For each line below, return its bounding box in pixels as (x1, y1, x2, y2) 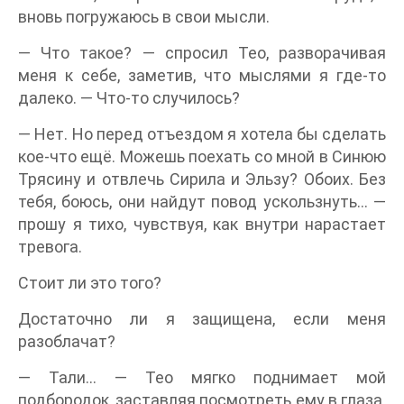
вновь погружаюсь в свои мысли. (18, 7, 270, 26)
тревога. (18, 237, 82, 256)
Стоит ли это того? (18, 273, 161, 292)
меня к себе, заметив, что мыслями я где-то (18, 66, 386, 85)
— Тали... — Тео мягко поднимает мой (18, 368, 386, 387)
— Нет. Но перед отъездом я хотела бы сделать (18, 124, 386, 143)
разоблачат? (18, 332, 115, 351)
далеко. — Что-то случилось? (18, 88, 240, 107)
